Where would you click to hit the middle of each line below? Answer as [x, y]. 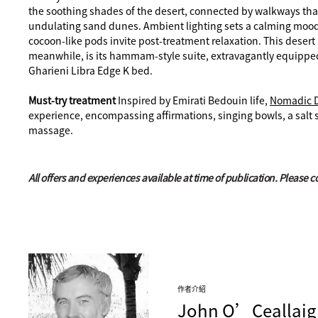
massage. [51, 130]
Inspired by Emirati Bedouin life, [194, 100]
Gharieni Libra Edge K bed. [91, 70]
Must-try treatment [73, 100]
